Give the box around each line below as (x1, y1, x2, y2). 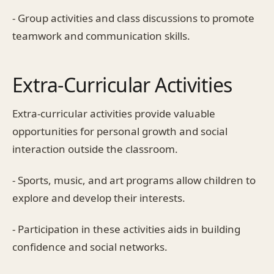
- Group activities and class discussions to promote (12, 10, 254, 25)
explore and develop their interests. (12, 190, 185, 205)
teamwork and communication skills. (12, 28, 190, 43)
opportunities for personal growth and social (12, 124, 228, 138)
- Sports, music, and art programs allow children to (12, 172, 256, 187)
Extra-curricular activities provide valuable (12, 106, 215, 120)
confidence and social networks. (12, 239, 168, 254)
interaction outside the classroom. (12, 141, 178, 156)
